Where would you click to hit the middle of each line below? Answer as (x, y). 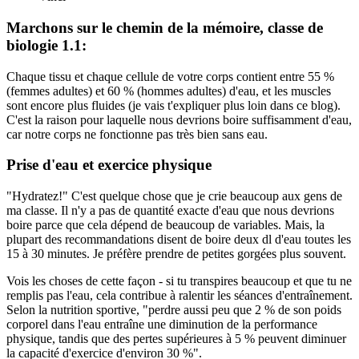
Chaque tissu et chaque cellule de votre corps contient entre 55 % (170, 76)
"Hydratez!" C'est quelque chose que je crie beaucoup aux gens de (174, 196)
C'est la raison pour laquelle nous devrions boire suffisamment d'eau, (179, 119)
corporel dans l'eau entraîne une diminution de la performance (162, 324)
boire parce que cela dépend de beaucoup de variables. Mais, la (165, 224)
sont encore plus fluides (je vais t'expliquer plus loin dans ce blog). (173, 105)
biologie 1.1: (46, 45)
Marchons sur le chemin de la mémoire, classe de (165, 27)
